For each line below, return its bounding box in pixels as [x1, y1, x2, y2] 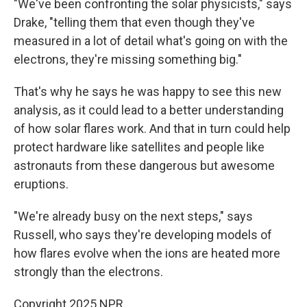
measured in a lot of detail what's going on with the [14, 34, 288, 48]
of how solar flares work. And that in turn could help [14, 121, 291, 136]
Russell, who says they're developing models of [14, 228, 272, 242]
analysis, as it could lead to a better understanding [14, 103, 284, 117]
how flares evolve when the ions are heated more [14, 246, 280, 260]
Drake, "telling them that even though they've [14, 15, 255, 29]
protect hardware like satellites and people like [14, 140, 265, 154]
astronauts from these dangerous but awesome [14, 158, 275, 173]
